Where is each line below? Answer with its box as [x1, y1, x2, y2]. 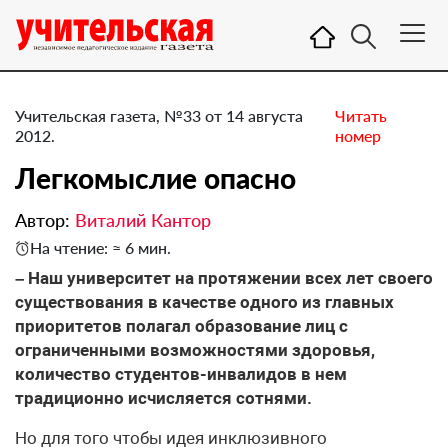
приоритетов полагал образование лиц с [15, 316, 348, 336]
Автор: [15, 209, 75, 231]
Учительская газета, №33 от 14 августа [15, 106, 303, 125]
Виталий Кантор [75, 209, 211, 231]
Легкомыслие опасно [15, 161, 296, 195]
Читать [334, 106, 387, 125]
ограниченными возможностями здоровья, [15, 340, 375, 360]
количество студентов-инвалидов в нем [15, 364, 347, 384]
